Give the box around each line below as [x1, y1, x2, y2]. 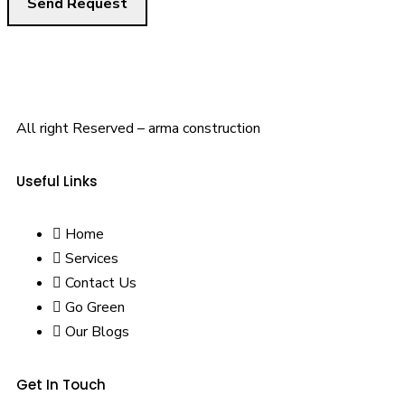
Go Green [65, 297, 125, 318]
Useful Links [16, 172, 98, 192]
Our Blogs [65, 322, 129, 343]
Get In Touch [16, 375, 106, 395]
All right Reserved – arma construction [16, 118, 260, 139]
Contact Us [65, 273, 137, 294]
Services [65, 249, 118, 269]
